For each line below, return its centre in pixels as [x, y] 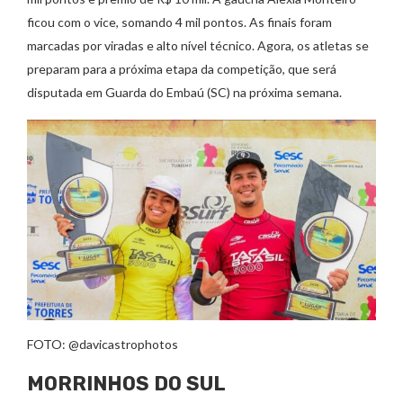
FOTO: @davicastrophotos [103, 344]
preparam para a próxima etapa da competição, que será [182, 68]
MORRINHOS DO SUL [126, 383]
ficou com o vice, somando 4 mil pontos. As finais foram [179, 22]
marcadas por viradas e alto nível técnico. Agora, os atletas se [198, 45]
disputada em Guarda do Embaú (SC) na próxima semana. [184, 92]
